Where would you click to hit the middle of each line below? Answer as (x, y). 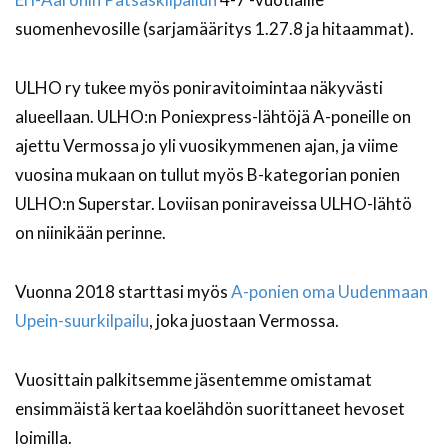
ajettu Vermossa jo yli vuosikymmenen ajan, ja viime (206, 146)
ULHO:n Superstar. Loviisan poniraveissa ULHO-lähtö (213, 204)
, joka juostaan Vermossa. (244, 321)
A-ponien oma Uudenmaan (329, 292)
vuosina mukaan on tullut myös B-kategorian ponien (207, 175)
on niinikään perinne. (90, 233)
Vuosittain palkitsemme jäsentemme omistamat (193, 380)
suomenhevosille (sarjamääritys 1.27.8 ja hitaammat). (214, 29)
